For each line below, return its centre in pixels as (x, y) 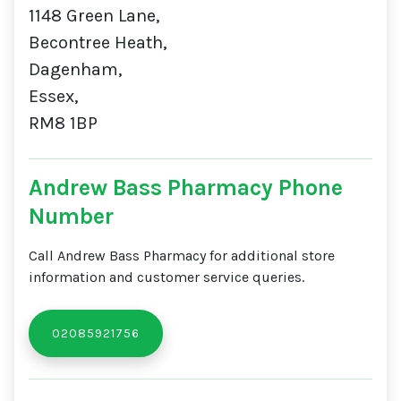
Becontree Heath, (98, 43)
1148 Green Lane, (94, 16)
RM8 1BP (63, 123)
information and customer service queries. (166, 277)
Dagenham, (75, 69)
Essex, (53, 96)
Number (71, 216)
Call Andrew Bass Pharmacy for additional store (182, 256)
